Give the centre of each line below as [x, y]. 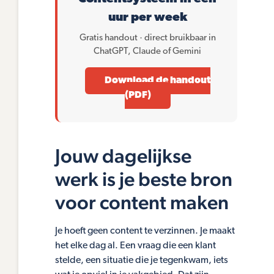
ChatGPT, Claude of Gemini [147, 52]
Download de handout [157, 81]
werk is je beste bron [144, 179]
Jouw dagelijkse [123, 156]
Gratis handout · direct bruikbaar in [147, 39]
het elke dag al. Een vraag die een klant [135, 246]
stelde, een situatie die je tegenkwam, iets [142, 261]
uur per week [147, 18]
